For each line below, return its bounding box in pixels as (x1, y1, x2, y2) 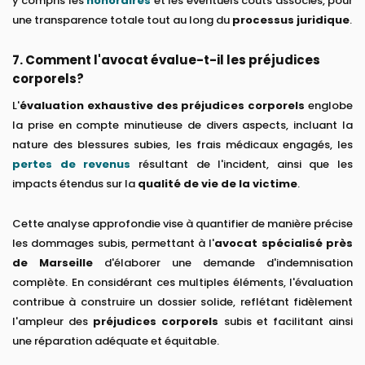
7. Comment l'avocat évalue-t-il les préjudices (12, 51, 320, 69)
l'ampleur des (12, 314, 94, 330)
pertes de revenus (12, 156, 131, 173)
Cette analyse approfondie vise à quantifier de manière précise (12, 216, 353, 232)
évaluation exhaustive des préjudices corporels (20, 98, 306, 114)
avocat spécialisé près (214, 235, 354, 252)
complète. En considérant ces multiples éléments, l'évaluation (12, 275, 353, 291)
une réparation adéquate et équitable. (12, 333, 219, 350)
